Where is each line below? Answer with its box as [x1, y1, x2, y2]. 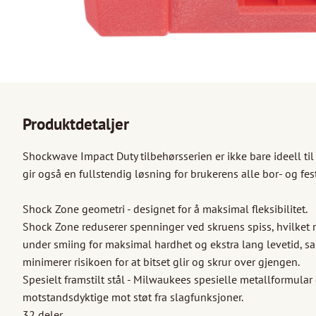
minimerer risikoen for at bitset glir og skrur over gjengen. [23, 255, 302, 269]
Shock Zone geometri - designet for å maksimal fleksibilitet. [23, 202, 310, 217]
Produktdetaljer [23, 114, 129, 135]
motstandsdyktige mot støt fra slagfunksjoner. [23, 290, 243, 305]
